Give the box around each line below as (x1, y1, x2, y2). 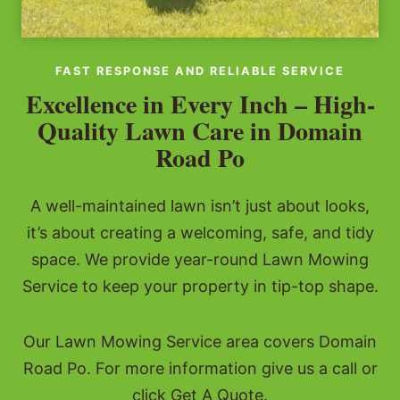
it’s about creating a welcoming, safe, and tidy (26, 223, 374, 243)
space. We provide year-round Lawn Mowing (31, 250, 369, 270)
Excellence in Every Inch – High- (25, 86, 375, 123)
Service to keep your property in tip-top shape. (21, 277, 379, 296)
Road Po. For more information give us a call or (22, 359, 378, 379)
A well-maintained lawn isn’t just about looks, (30, 196, 370, 216)
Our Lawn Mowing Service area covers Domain (23, 332, 377, 352)
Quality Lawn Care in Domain (37, 112, 362, 150)
